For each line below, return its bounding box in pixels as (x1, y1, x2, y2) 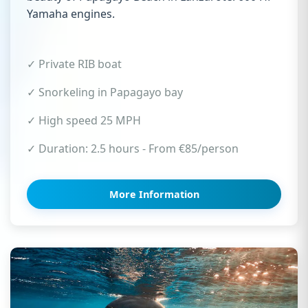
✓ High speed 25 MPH (27, 113, 141, 129)
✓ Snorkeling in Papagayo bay (27, 85, 183, 100)
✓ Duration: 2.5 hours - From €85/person (27, 141, 239, 157)
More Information (109, 188, 199, 201)
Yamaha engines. (27, 6, 115, 22)
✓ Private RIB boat (27, 56, 122, 72)
